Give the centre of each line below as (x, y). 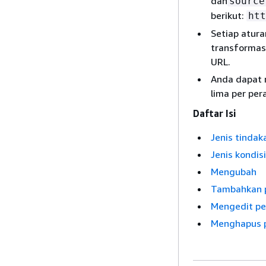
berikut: (229, 15)
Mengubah (234, 172)
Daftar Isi (215, 113)
